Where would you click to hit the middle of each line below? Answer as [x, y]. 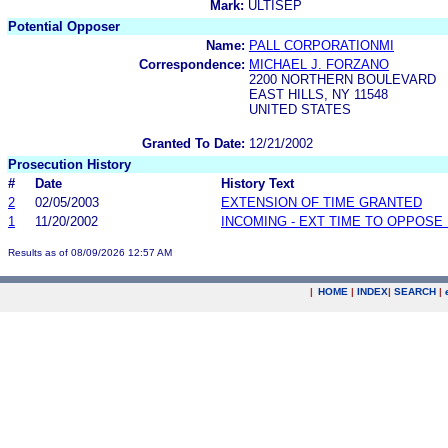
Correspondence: [192, 64]
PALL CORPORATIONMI [321, 45]
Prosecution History [69, 164]
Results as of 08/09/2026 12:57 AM [90, 252]
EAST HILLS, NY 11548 [318, 94]
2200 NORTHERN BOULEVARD [342, 79]
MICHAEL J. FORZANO [319, 64]
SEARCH [415, 291]
